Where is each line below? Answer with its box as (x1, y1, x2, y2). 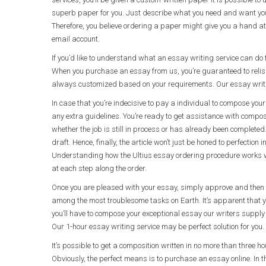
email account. (52, 34, 100, 43)
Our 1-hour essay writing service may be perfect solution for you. (52, 222, 264, 231)
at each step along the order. (52, 164, 147, 173)
